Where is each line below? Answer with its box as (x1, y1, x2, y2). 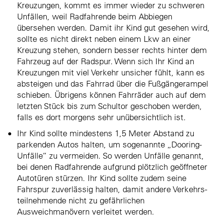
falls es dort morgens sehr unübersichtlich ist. (17, 111, 188, 122)
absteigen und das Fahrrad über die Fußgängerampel (17, 78, 208, 89)
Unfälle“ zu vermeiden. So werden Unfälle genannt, (17, 150, 204, 161)
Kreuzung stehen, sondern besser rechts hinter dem (17, 44, 207, 55)
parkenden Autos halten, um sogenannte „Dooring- (17, 139, 202, 149)
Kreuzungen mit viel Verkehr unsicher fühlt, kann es (17, 67, 205, 77)
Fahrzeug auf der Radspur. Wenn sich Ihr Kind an (17, 55, 194, 66)
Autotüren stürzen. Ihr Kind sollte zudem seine (17, 172, 186, 183)
